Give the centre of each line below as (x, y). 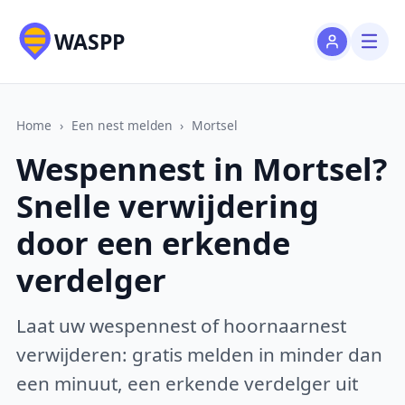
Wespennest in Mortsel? (202, 169)
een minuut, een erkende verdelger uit (188, 383)
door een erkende (154, 243)
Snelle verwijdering (168, 206)
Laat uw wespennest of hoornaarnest (182, 325)
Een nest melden (122, 125)
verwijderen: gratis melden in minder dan (200, 354)
